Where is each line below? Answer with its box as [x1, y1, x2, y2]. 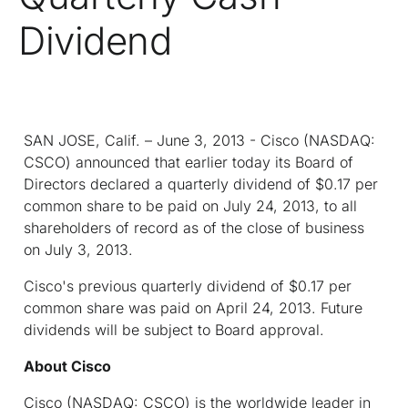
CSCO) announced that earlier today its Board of [24, 152, 353, 171]
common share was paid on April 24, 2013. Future [24, 298, 362, 317]
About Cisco [24, 356, 111, 375]
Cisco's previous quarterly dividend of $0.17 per [24, 276, 352, 295]
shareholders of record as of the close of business [24, 218, 364, 237]
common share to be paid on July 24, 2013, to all [24, 196, 357, 215]
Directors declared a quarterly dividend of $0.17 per [24, 174, 378, 193]
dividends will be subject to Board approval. [24, 320, 324, 339]
